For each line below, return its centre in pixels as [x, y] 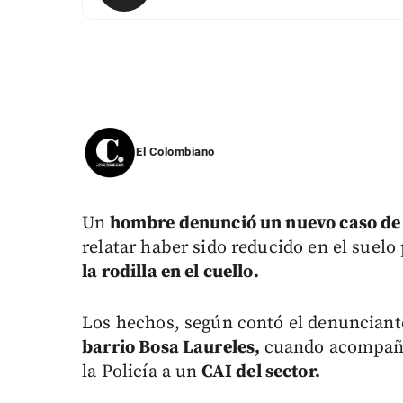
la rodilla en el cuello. [170, 273]
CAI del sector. [259, 372]
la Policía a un [140, 372]
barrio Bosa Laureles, [173, 348]
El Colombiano [175, 152]
